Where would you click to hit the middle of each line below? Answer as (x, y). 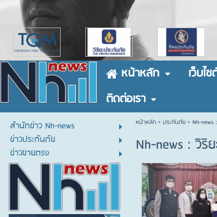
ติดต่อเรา (126, 99)
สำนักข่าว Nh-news (42, 126)
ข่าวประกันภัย (32, 140)
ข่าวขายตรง (29, 154)
